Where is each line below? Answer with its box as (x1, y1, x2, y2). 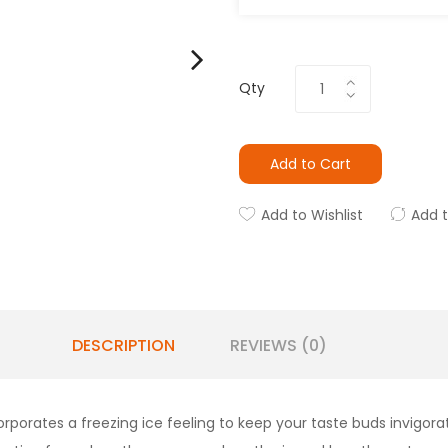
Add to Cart (270, 154, 351, 174)
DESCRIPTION (71, 334, 175, 357)
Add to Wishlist (261, 205, 363, 225)
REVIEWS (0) (229, 334, 327, 357)
